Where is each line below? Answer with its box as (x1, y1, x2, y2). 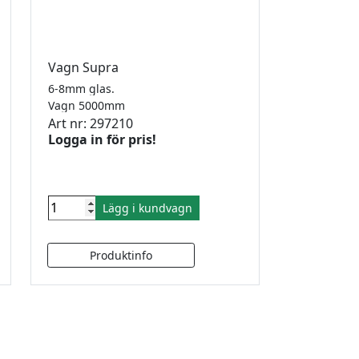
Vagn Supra (48, 58, 122, 76)
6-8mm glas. (48, 80, 118, 96)
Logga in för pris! (48, 130, 156, 148)
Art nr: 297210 (48, 114, 133, 132)
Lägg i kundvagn (103, 200, 192, 216)
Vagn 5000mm (48, 97, 131, 113)
